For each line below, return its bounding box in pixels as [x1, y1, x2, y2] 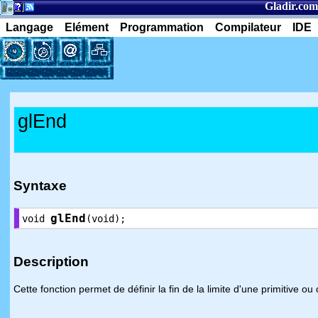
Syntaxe [13, 178, 67, 193]
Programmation [120, 21, 204, 33]
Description [13, 254, 89, 269]
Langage [6, 21, 53, 33]
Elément [65, 21, 109, 33]
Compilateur [215, 21, 281, 33]
